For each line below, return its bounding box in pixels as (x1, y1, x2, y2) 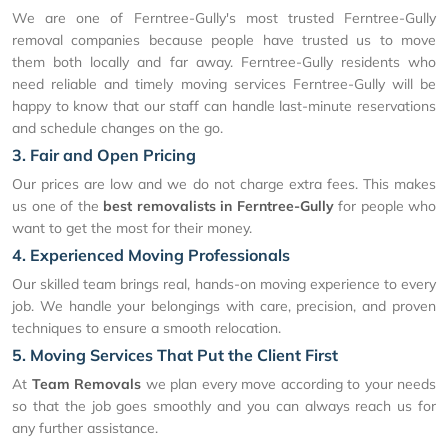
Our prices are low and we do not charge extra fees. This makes (12, 175, 436, 194)
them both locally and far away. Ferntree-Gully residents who (12, 53, 436, 72)
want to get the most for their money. (12, 219, 252, 238)
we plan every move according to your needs (141, 375, 436, 394)
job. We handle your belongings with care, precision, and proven (12, 297, 436, 316)
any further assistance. (12, 419, 158, 438)
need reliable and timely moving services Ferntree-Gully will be (12, 75, 436, 94)
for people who (333, 197, 436, 216)
